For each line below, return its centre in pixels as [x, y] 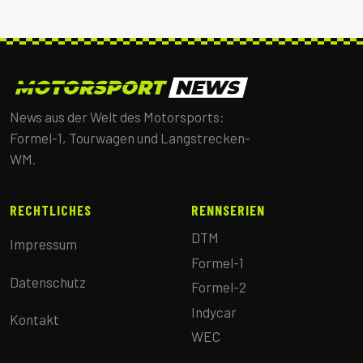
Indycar [214, 312]
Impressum [43, 243]
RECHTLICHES [51, 209]
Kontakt [34, 320]
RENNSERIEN [228, 209]
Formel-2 [219, 287]
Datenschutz [48, 282]
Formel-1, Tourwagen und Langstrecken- [130, 137]
